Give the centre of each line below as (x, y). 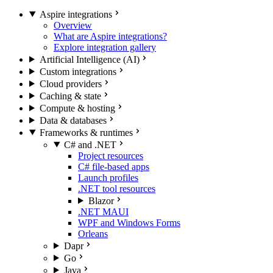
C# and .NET (90, 144)
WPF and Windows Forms (129, 222)
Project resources (111, 155)
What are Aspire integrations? (110, 36)
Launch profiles (108, 177)
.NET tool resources (117, 188)
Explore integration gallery (105, 47)
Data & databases (73, 120)
